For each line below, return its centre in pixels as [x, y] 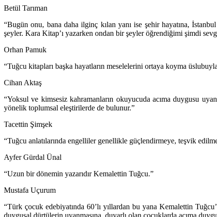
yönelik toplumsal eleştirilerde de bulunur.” [69, 108]
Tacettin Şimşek [28, 124]
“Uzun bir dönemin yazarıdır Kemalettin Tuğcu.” [79, 174]
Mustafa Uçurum [30, 190]
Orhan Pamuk [25, 50]
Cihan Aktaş [23, 83]
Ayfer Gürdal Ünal [33, 157]
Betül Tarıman [26, 8]
